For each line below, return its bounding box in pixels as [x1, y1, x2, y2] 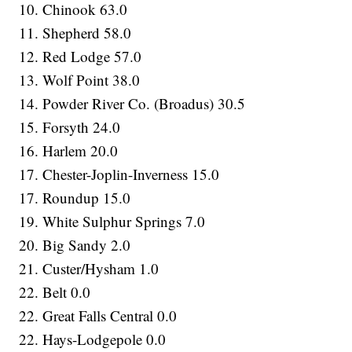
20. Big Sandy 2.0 [19, 235, 131, 255]
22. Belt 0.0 [19, 282, 91, 302]
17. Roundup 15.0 [19, 188, 131, 208]
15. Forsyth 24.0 [19, 117, 121, 137]
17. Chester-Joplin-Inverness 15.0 [19, 164, 220, 185]
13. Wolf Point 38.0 [19, 70, 141, 90]
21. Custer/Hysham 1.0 [19, 258, 159, 279]
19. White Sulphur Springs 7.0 [19, 211, 206, 232]
